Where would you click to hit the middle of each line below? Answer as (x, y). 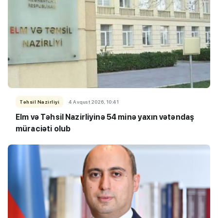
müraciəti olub (43, 128)
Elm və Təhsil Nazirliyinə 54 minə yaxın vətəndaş (105, 117)
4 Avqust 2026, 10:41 (94, 101)
